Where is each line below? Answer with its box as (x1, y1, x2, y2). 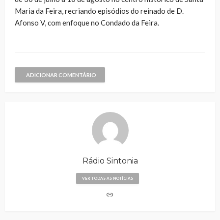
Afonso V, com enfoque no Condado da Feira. (15, 18, 159, 27)
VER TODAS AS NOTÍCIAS (82, 176, 133, 181)
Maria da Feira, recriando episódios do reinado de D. (15, 6, 184, 16)
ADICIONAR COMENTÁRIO (26, 72, 96, 79)
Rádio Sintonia (82, 156, 138, 166)
